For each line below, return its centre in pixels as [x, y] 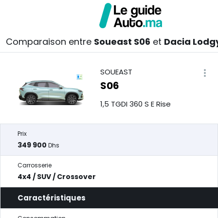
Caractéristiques [52, 198]
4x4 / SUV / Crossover [57, 177]
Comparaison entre [50, 42]
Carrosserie [35, 165]
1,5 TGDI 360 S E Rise [135, 104]
